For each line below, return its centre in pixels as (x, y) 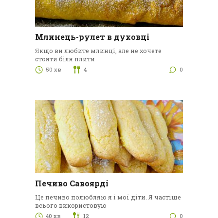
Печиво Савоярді (72, 183)
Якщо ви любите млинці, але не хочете (98, 51)
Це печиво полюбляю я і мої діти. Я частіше (108, 197)
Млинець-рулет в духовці (92, 36)
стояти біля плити (65, 59)
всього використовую (71, 206)
